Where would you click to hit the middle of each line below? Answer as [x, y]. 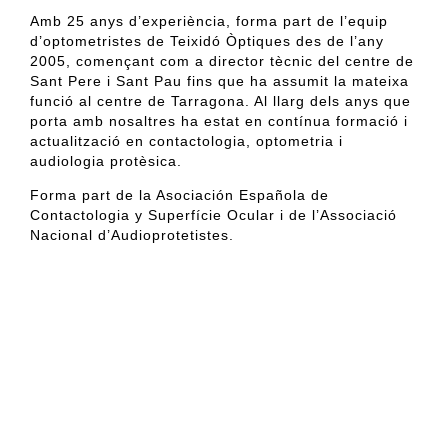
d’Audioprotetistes [163, 235]
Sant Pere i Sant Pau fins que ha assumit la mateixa [219, 80]
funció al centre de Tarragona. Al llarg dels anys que [220, 100]
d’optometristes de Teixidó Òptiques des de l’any [207, 40]
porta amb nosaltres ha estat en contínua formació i [219, 120]
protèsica [143, 160]
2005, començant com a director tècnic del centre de [222, 60]
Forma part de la [93, 195]
